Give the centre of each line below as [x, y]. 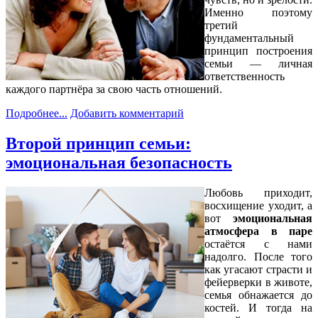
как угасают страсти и [258, 269]
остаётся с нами [258, 243]
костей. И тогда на [258, 307]
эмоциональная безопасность [119, 162]
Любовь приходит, [258, 192]
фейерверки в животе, [258, 282]
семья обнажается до [258, 295]
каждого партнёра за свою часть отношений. [114, 89]
